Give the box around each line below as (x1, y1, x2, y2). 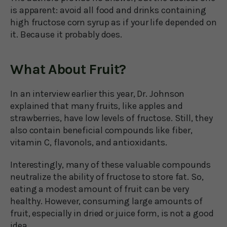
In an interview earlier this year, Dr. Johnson (10, 88, 185, 99)
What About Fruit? (10, 60, 126, 78)
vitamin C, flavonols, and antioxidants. (10, 136, 168, 148)
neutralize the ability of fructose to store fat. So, (10, 171, 204, 182)
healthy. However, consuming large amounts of (10, 195, 203, 207)
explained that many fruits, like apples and (10, 100, 183, 111)
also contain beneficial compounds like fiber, (10, 124, 193, 136)
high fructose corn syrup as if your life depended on (10, 16, 217, 28)
